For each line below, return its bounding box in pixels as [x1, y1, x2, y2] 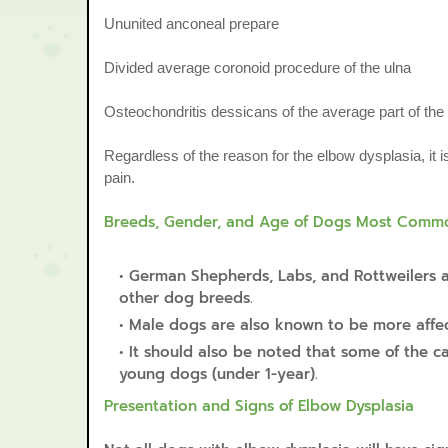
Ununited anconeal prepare [104, 15, 283, 32]
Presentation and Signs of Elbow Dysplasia [104, 395, 414, 417]
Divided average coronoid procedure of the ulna [104, 59, 415, 76]
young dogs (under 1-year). [119, 363, 318, 385]
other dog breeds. [119, 287, 253, 309]
